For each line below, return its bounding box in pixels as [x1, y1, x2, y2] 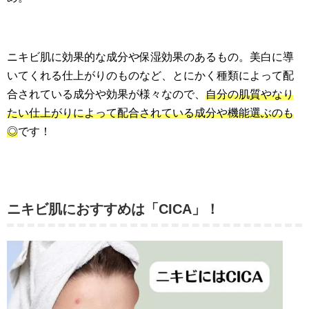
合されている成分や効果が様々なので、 [7, 88, 206, 100]
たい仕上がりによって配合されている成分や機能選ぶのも [7, 106, 294, 119]
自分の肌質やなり [206, 88, 294, 100]
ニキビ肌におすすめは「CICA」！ [7, 201, 219, 217]
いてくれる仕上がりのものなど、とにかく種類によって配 [7, 69, 294, 81]
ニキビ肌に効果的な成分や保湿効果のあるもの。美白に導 [7, 50, 294, 63]
